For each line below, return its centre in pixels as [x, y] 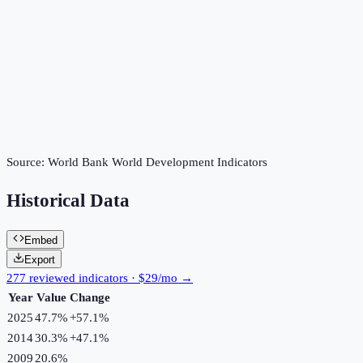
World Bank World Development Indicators [158, 162]
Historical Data [68, 201]
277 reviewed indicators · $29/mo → [100, 278]
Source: [27, 162]
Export [40, 259]
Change [90, 297]
